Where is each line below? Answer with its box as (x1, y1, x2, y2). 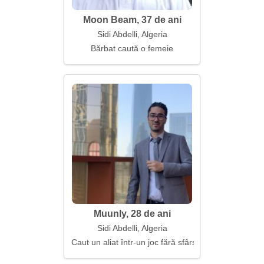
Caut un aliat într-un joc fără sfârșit (71, 237, 200, 247)
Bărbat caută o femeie (91, 44, 173, 53)
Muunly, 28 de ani (93, 209, 171, 219)
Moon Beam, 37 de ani (82, 15, 181, 25)
